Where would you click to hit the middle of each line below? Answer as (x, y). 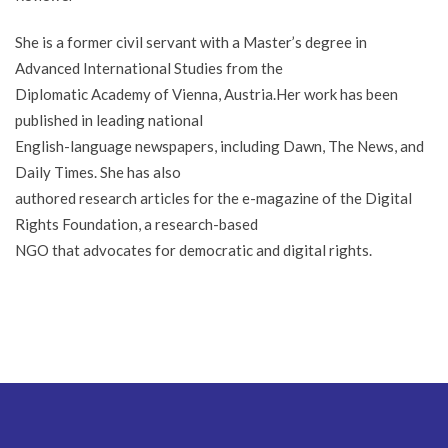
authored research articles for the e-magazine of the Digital (213, 198)
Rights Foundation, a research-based (136, 224)
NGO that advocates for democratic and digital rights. (193, 250)
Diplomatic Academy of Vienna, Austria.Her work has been (206, 94)
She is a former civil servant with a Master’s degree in (191, 42)
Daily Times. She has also (98, 172)
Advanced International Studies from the (149, 68)
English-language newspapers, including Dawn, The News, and (219, 146)
